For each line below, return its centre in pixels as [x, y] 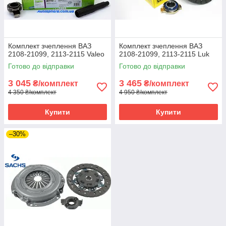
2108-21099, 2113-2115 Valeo [56, 54]
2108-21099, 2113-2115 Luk [164, 54]
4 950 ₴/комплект [143, 93]
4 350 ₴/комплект [32, 93]
